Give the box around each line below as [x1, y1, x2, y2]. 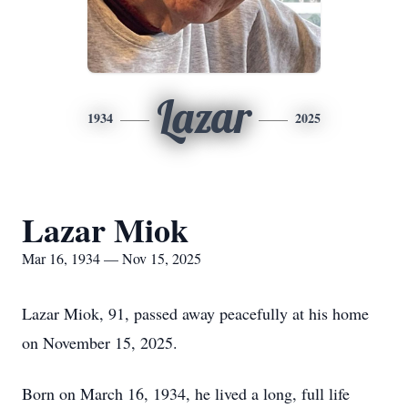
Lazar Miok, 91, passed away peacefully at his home [22, 302, 369, 324]
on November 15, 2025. [22, 331, 178, 353]
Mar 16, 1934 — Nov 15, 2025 [22, 249, 201, 268]
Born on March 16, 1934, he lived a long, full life [22, 382, 350, 404]
